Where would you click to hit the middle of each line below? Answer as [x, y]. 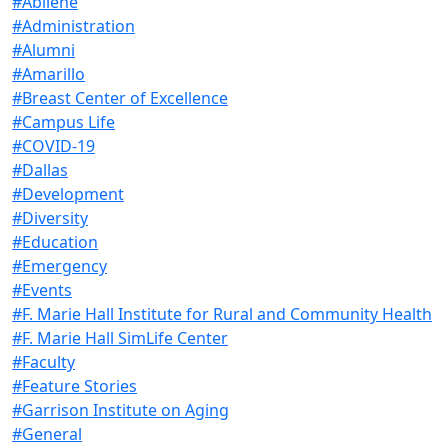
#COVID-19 [53, 145]
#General [47, 433]
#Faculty [43, 361]
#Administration [73, 25]
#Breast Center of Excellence [120, 97]
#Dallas [40, 169]
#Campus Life [63, 121]
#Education [55, 241]
